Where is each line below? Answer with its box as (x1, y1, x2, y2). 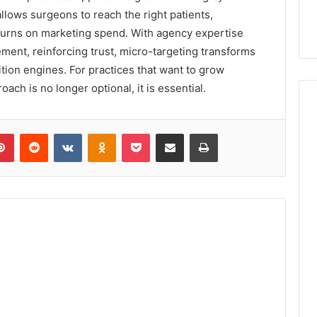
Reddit (47, 127, 76, 139)
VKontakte (81, 127, 127, 139)
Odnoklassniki (115, 127, 176, 139)
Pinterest (13, 127, 54, 139)
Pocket (149, 127, 180, 139)
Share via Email (183, 127, 206, 139)
